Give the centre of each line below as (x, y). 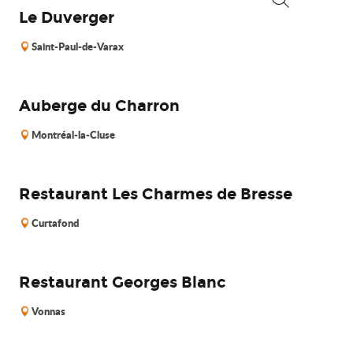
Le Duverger (67, 17)
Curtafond (55, 223)
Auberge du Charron (99, 106)
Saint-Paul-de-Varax (78, 46)
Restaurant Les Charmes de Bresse (156, 194)
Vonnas (48, 311)
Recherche (304, 20)
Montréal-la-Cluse (73, 135)
